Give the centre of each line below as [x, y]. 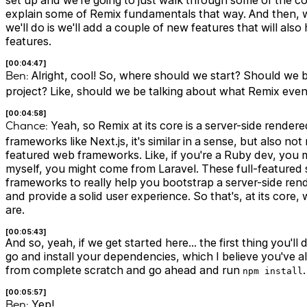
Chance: [27, 126]
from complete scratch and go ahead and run [124, 270]
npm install [273, 271]
